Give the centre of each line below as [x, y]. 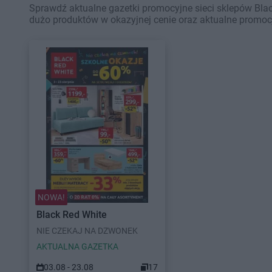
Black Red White [72, 215]
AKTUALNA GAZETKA [77, 246]
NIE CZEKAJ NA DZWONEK [87, 231]
